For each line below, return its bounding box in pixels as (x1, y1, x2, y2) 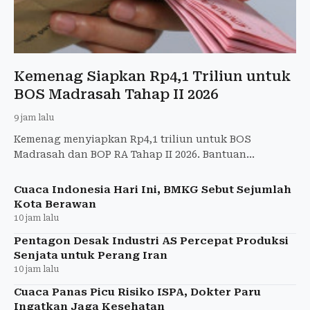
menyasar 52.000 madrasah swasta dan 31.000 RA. (14, 164, 266, 176)
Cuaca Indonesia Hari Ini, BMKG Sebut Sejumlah (14, 183, 291, 197)
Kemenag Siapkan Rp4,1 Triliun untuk (14, 68, 291, 85)
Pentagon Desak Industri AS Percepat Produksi (14, 235, 289, 248)
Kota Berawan (14, 198, 96, 211)
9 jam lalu (14, 113, 54, 123)
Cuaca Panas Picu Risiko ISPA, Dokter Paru (14, 286, 261, 299)
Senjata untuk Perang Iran (14, 249, 167, 262)
